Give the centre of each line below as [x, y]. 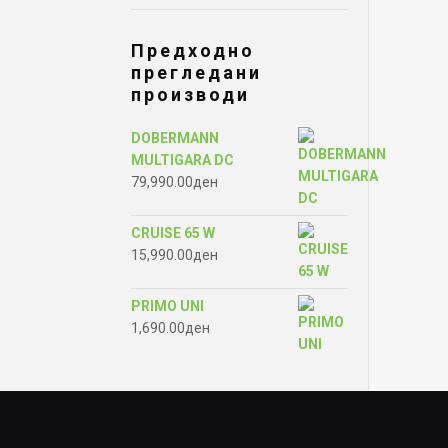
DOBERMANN [175, 138]
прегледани [196, 72]
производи [190, 94]
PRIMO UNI [167, 306]
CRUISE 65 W [173, 233]
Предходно [193, 50]
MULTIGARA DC [182, 160]
